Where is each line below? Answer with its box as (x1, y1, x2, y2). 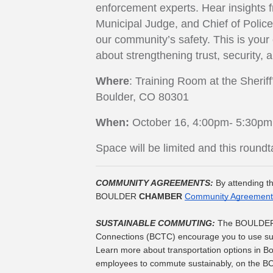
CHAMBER (139, 191, 182, 202)
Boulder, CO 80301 (96, 91, 189, 104)
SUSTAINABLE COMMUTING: (96, 218, 218, 229)
